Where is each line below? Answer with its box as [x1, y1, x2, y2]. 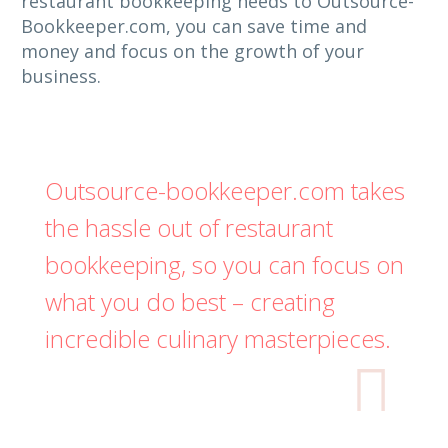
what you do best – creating [45, 284, 335, 318]
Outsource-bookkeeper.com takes [45, 173, 405, 207]
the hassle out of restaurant [45, 210, 333, 244]
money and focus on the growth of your [21, 38, 364, 63]
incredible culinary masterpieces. [45, 321, 391, 355]
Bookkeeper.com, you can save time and [21, 13, 367, 38]
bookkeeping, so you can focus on [45, 247, 404, 281]
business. [21, 63, 101, 88]
